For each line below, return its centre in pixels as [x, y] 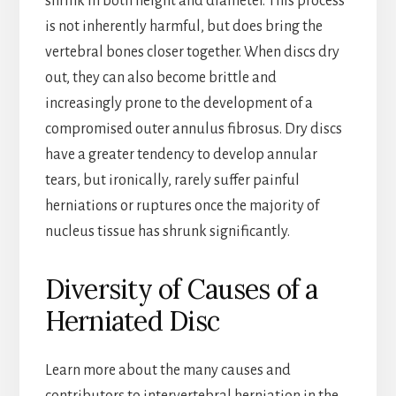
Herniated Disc [132, 321]
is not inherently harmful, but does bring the [183, 27]
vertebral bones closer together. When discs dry [192, 53]
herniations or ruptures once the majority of [182, 206]
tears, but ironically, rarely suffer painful [172, 181]
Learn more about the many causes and [168, 371]
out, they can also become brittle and [160, 78]
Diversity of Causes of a [181, 289]
